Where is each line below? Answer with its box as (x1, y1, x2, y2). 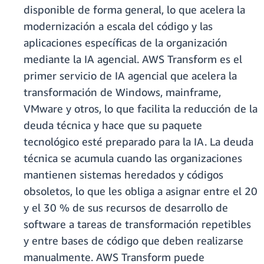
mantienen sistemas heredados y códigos (24, 168, 223, 181)
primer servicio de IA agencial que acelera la (24, 69, 237, 82)
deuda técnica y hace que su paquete (24, 118, 202, 132)
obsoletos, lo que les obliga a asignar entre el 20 (24, 184, 258, 198)
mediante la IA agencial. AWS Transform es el (24, 52, 242, 66)
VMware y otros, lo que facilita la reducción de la (24, 102, 258, 115)
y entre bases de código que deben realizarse (24, 234, 243, 247)
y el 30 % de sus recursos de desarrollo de (24, 201, 228, 214)
